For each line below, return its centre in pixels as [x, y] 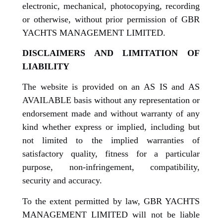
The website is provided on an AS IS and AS [111, 87]
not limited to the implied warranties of [111, 140]
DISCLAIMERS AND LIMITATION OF [111, 53]
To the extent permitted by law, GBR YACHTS [111, 201]
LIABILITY [46, 67]
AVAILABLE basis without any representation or [111, 100]
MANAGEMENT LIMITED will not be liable [111, 214]
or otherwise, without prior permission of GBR [111, 19]
